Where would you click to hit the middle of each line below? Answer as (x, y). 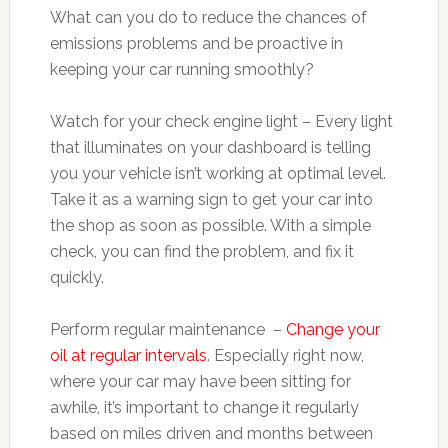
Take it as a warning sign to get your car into (211, 199)
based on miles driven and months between (211, 433)
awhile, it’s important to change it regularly (204, 407)
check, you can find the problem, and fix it (201, 251)
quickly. (76, 277)
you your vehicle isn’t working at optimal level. (217, 173)
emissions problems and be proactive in (196, 43)
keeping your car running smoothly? (181, 69)
